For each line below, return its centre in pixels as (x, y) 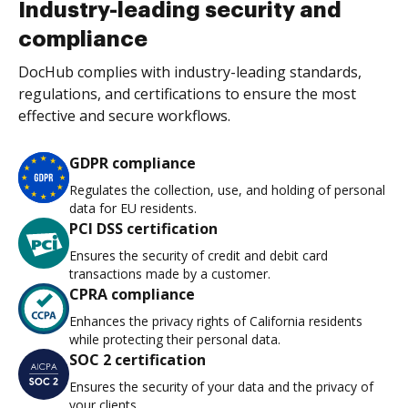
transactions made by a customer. (170, 274)
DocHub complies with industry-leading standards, (190, 72)
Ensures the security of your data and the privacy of (221, 387)
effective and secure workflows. (124, 116)
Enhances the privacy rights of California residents (216, 321)
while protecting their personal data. (175, 340)
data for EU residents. (133, 209)
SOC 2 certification (138, 360)
